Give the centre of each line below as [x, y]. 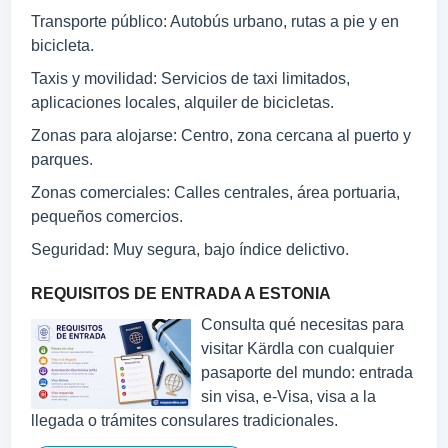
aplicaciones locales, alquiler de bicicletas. [182, 102]
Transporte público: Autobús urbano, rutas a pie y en [215, 21]
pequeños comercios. [107, 216]
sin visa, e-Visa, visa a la [288, 396]
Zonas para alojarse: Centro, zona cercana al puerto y [221, 135]
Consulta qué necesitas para [302, 324]
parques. [62, 159]
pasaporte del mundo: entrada [307, 372]
